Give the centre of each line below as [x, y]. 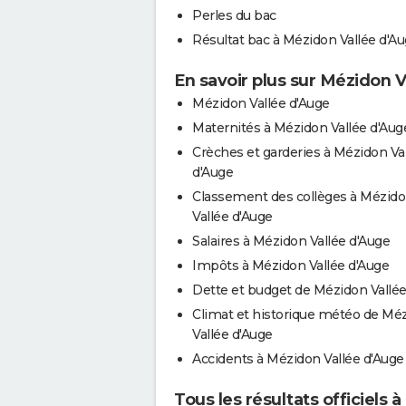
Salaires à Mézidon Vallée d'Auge [291, 241]
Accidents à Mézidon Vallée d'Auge [298, 358]
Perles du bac [234, 15]
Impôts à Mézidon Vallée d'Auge [290, 265]
